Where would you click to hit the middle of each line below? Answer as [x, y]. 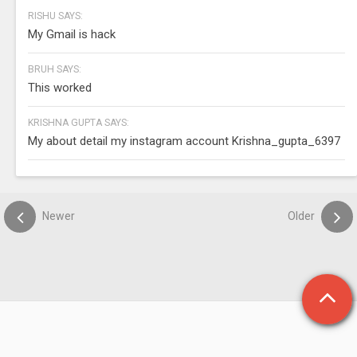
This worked [60, 87]
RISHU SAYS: [55, 16]
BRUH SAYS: [55, 69]
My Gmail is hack [72, 34]
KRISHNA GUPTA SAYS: [78, 122]
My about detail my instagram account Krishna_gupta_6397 [184, 141]
